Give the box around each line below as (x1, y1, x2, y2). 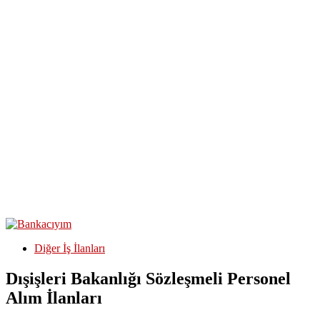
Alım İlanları (6, 288, 102, 307)
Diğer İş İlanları (34, 242, 105, 254)
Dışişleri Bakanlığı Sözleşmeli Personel (6, 269, 291, 288)
